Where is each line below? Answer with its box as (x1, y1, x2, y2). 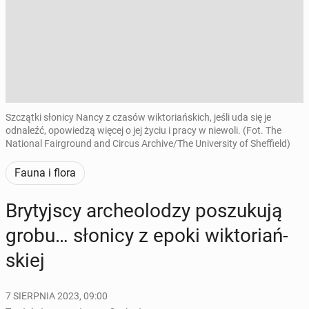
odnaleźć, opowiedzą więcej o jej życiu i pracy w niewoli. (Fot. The (6, 125, 281, 136)
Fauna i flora (14, 166, 76, 179)
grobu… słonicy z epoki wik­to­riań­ (6, 224, 288, 247)
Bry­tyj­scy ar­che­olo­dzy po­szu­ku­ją (6, 199, 282, 222)
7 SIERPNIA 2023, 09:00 (6, 290, 108, 301)
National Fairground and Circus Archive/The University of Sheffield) (6, 138, 290, 149)
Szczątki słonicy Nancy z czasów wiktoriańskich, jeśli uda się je (6, 112, 271, 123)
